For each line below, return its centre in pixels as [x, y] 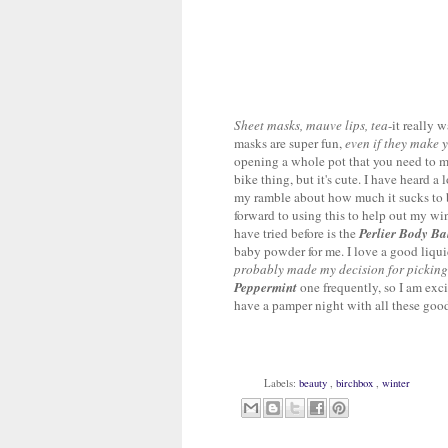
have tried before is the [296, 233]
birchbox [355, 383]
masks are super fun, [289, 143]
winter [395, 383]
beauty [314, 383]
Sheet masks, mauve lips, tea [311, 125]
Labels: [281, 383]
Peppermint [265, 287]
